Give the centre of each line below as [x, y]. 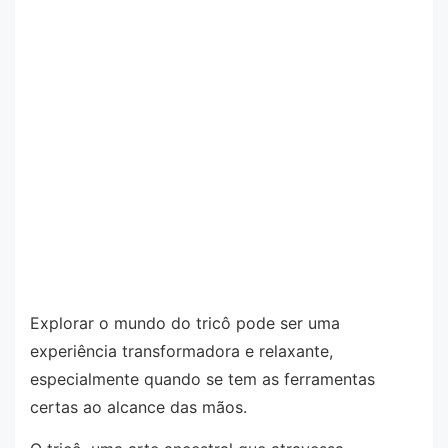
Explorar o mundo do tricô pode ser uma [185, 323]
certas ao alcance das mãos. [138, 407]
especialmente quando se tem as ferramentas [202, 379]
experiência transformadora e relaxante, [181, 351]
